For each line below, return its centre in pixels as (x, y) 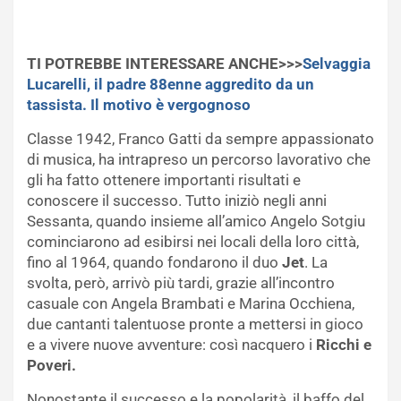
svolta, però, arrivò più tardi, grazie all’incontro (181, 282)
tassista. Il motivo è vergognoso (139, 104)
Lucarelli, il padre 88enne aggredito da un (171, 84)
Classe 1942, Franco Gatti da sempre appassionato (200, 138)
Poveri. (51, 365)
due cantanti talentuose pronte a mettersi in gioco (195, 324)
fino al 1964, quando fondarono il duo (154, 262)
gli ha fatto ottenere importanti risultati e (164, 179)
